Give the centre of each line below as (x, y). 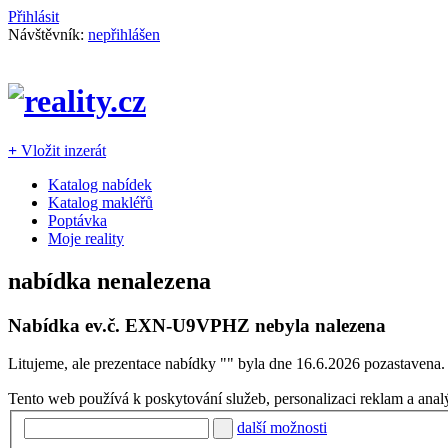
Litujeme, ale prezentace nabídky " (117, 364)
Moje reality (86, 238)
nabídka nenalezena (109, 280)
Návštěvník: (48, 34)
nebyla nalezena (318, 325)
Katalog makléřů (100, 202)
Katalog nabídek (100, 184)
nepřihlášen (124, 34)
